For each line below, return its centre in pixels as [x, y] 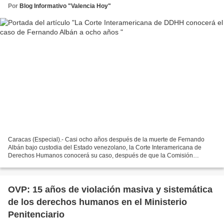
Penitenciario [36, 215]
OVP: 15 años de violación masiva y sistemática [110, 190]
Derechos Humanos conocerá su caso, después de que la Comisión [100, 156]
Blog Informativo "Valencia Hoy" [65, 6]
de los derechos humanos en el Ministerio [97, 202]
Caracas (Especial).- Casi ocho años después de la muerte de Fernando [106, 140]
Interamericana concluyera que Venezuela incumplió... [82, 164]
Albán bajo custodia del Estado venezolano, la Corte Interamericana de [105, 148]
